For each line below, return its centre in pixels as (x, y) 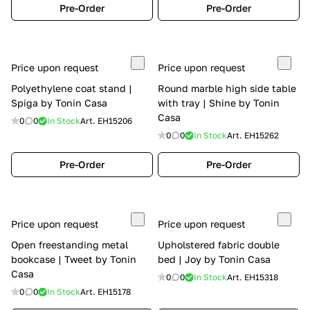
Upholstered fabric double (219, 245)
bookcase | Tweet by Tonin (74, 259)
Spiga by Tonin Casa (59, 103)
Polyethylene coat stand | (72, 88)
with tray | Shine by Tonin (219, 103)
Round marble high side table (227, 88)
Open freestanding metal (70, 245)
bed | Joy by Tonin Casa (214, 259)
